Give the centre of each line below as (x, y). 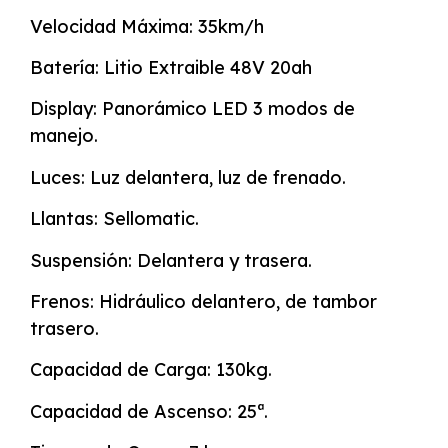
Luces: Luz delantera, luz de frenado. (188, 177)
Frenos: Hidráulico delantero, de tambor (203, 301)
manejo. (64, 136)
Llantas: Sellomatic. (114, 219)
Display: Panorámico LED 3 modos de (192, 109)
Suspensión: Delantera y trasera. (171, 260)
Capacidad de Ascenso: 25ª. (149, 411)
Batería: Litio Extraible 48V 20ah (171, 67)
